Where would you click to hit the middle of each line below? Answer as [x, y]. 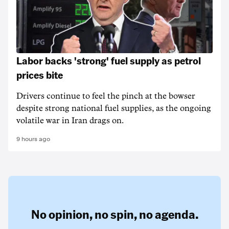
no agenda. [168, 214]
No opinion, [62, 214]
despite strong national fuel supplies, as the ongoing [114, 108]
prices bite [40, 75]
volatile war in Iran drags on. [70, 121]
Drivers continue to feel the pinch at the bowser [106, 96]
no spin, [116, 214]
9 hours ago [33, 139]
